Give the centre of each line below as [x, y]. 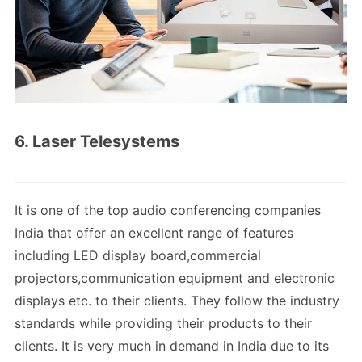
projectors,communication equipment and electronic [175, 278]
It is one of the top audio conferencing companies [168, 210]
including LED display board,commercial [138, 256]
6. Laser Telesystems [97, 142]
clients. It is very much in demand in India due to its [172, 346]
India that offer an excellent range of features [154, 233]
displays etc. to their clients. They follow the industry [177, 301]
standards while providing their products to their [163, 324]
